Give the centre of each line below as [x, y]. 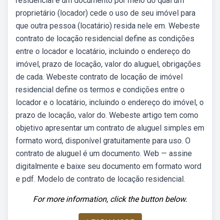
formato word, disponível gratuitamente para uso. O [103, 141]
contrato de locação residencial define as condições [105, 39]
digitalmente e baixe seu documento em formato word [109, 166]
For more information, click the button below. [110, 199]
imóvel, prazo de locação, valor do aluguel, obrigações [108, 64]
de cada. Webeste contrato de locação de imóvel [99, 77]
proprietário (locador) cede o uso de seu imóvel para [106, 13]
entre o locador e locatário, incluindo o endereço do [103, 51]
